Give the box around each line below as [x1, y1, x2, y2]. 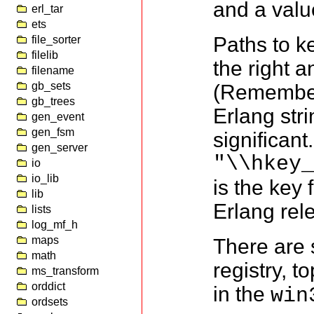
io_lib [32, 172, 59, 184]
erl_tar [32, 3, 63, 15]
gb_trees [32, 95, 75, 107]
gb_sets [32, 80, 71, 92]
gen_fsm [32, 126, 74, 138]
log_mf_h [32, 219, 78, 231]
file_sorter [32, 34, 81, 46]
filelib [32, 49, 58, 61]
